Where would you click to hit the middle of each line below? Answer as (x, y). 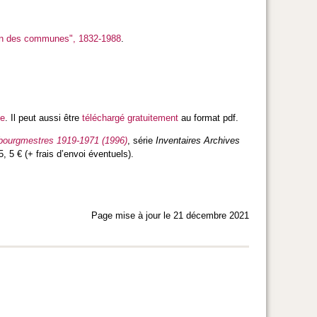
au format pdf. (208, 117)
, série (142, 140)
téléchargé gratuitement (130, 117)
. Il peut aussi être (44, 117)
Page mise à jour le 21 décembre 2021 (170, 216)
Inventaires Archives (198, 140)
